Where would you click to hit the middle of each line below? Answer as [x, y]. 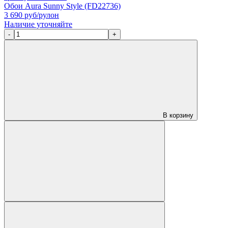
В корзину [177, 115]
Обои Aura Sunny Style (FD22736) [62, 6]
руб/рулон [41, 15]
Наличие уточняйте [38, 24]
